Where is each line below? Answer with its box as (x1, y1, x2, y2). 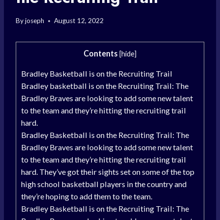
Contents (83, 49, 118, 58)
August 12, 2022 (54, 17, 104, 25)
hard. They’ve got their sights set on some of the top (21, 167, 194, 177)
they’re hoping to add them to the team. (21, 192, 152, 201)
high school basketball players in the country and (21, 179, 187, 189)
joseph (25, 17, 45, 25)
